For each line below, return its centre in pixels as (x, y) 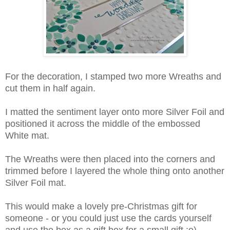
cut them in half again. (52, 89)
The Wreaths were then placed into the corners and (110, 159)
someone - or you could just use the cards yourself (108, 218)
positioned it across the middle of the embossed (103, 124)
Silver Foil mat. (36, 183)
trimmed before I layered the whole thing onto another (115, 171)
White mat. (28, 136)
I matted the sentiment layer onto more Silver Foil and (115, 112)
